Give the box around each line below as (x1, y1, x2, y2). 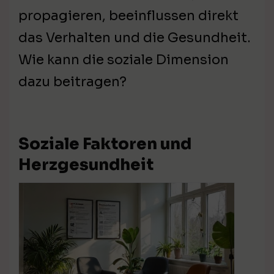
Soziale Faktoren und (18, 134, 191, 155)
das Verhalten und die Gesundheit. (18, 29, 251, 46)
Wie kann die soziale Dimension (18, 51, 229, 68)
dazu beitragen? (18, 73, 127, 91)
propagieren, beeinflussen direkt (18, 7, 239, 24)
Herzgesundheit (18, 155, 154, 176)
